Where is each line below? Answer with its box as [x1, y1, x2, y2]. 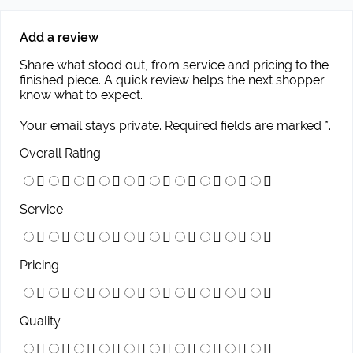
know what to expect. [20, 87, 143, 103]
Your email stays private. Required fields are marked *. [20, 117, 331, 133]
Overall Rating [20, 145, 101, 161]
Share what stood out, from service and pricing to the [20, 58, 329, 73]
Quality [20, 313, 61, 329]
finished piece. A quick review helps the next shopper [20, 72, 325, 88]
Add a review [20, 30, 98, 46]
